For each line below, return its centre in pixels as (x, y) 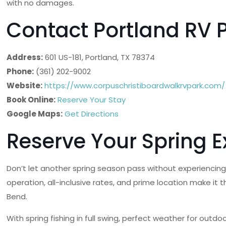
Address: (25, 57)
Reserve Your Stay (92, 100)
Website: (25, 86)
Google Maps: (35, 114)
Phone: (20, 71)
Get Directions (92, 114)
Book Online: (31, 100)
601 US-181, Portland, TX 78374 (99, 57)
